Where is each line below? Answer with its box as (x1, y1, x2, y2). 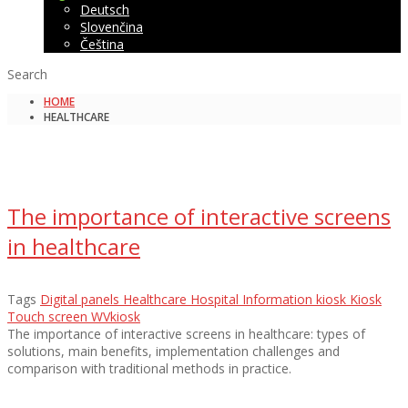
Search (7, 66, 47, 83)
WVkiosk (91, 307, 140, 325)
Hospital (190, 290, 239, 308)
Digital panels (40, 290, 119, 308)
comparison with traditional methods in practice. (7, 359, 291, 377)
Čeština (80, 36, 124, 53)
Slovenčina (80, 18, 143, 36)
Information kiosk (242, 290, 346, 308)
